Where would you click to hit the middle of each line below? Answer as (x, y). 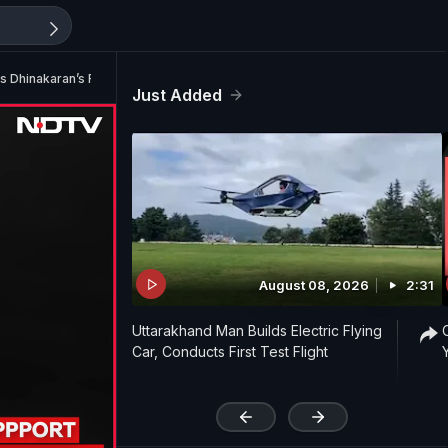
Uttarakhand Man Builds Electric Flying (257, 331)
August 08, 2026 (314, 285)
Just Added (177, 95)
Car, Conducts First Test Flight (230, 352)
